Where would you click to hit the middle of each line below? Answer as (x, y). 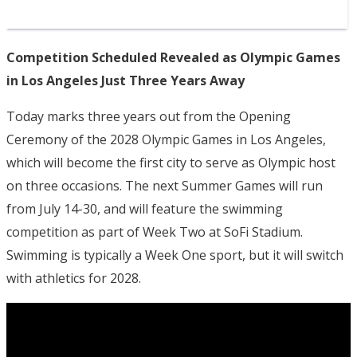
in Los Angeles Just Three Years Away (126, 80)
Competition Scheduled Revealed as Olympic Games (173, 57)
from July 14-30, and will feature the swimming (145, 209)
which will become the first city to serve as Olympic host (171, 163)
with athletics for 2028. (74, 278)
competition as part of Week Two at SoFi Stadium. (155, 232)
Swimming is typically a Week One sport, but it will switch (175, 255)
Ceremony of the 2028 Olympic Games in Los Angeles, (166, 139)
